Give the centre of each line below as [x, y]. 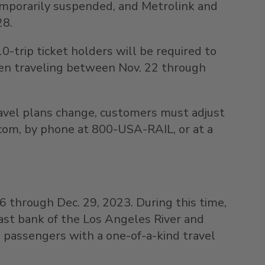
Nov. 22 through [162, 67]
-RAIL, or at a [178, 129]
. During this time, [179, 202]
